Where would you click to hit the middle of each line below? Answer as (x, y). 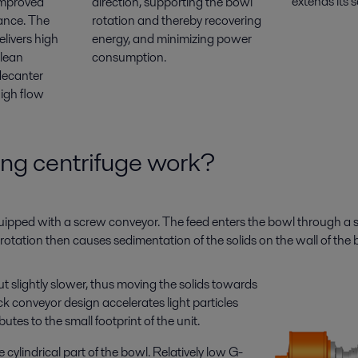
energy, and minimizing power (172, 38)
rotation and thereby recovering (177, 20)
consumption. (129, 57)
